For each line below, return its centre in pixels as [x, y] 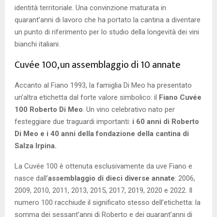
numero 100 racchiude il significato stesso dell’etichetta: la [108, 202]
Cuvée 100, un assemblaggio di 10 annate [98, 65]
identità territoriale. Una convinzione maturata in [90, 8]
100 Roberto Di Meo [49, 109]
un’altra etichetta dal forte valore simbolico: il [87, 97]
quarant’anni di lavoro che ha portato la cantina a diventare [108, 20]
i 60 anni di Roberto [166, 121]
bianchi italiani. [37, 44]
